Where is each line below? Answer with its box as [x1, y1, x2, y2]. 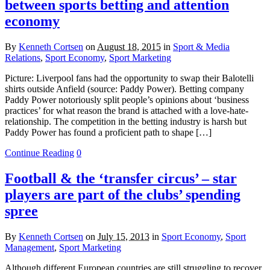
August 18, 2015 [97, 42, 161, 52]
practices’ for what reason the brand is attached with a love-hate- [5, 105, 248, 116]
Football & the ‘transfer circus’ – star [5, 170, 237, 186]
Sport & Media [173, 42, 230, 52]
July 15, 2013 [98, 231, 149, 242]
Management [5, 242, 54, 253]
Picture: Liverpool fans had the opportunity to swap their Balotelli [5, 73, 254, 84]
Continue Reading [5, 148, 74, 159]
